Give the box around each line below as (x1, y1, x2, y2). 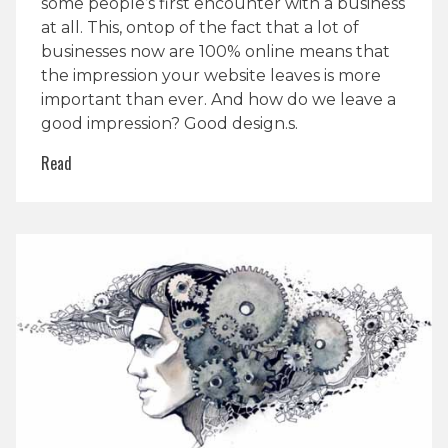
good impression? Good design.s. (41, 113, 298, 133)
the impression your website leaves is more (41, 65, 381, 85)
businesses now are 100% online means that (41, 41, 390, 61)
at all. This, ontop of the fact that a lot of (41, 17, 359, 37)
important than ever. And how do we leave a (41, 89, 396, 109)
